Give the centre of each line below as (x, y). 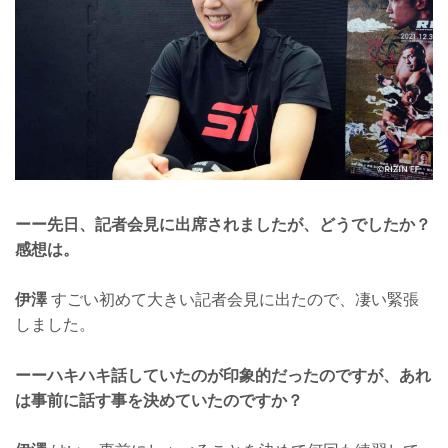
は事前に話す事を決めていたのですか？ (159, 400)
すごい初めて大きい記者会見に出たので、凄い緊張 (233, 300)
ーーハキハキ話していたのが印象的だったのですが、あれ (223, 375)
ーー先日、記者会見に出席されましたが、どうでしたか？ (223, 224)
